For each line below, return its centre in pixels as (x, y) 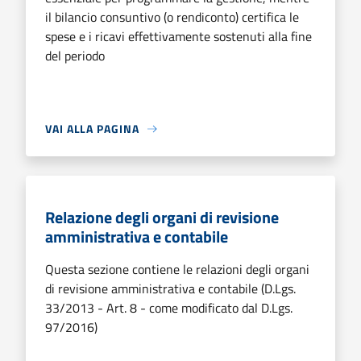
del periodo (75, 56)
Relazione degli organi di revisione (162, 217)
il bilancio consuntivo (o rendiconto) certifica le (172, 17)
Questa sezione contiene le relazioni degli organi (177, 269)
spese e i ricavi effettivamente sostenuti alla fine (178, 36)
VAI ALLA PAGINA (92, 129)
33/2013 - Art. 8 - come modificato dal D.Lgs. (169, 308)
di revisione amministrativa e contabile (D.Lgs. (170, 288)
